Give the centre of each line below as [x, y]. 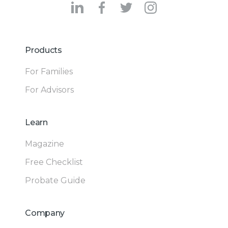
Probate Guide [55, 181]
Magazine [45, 144]
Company [45, 213]
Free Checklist [54, 162]
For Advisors [50, 90]
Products [44, 50]
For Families [49, 72]
